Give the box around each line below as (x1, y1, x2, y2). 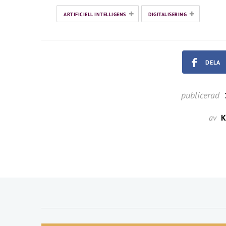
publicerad (181, 89, 219, 101)
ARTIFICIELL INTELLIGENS (64, 11, 126, 18)
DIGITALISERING (148, 11, 187, 18)
